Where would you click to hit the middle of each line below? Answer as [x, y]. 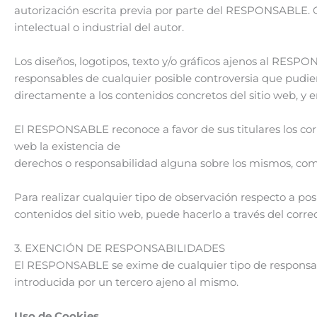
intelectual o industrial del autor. [99, 27]
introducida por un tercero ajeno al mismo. [126, 282]
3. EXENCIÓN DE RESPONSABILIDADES [120, 248]
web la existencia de [67, 146]
